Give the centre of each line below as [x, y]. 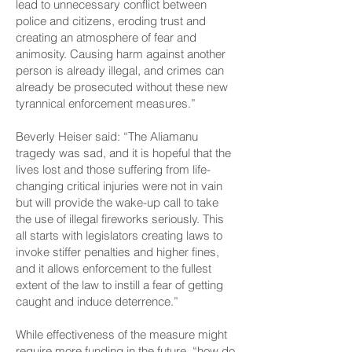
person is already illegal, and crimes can [120, 70]
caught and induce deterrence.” [97, 301]
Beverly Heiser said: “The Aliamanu [107, 136]
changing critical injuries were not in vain [119, 186]
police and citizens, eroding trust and [111, 21]
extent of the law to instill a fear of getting [119, 285]
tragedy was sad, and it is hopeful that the [123, 153]
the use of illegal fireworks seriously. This [120, 219]
